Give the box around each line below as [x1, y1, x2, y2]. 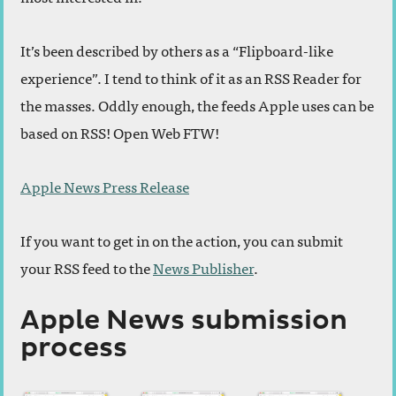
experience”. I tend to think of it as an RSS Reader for [20, 65, 362, 90]
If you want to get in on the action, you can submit [20, 228, 343, 253]
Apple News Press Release [20, 174, 189, 199]
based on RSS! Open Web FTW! [20, 120, 219, 145]
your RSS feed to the [20, 255, 153, 280]
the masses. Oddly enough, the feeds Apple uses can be [20, 93, 374, 118]
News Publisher [153, 255, 254, 280]
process [20, 332, 127, 365]
